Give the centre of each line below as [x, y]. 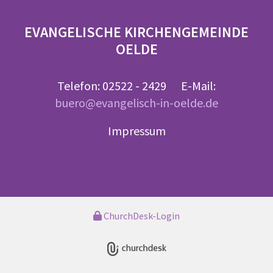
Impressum [136, 130]
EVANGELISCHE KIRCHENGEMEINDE [136, 32]
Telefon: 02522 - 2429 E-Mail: [136, 85]
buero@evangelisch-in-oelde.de [136, 102]
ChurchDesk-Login [142, 215]
